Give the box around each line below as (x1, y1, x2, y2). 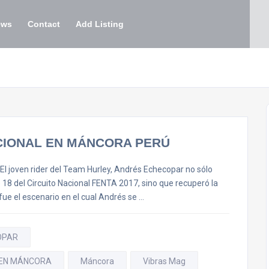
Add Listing (76, 19, 124, 29)
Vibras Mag (143, 256, 186, 266)
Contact (28, 19, 60, 29)
